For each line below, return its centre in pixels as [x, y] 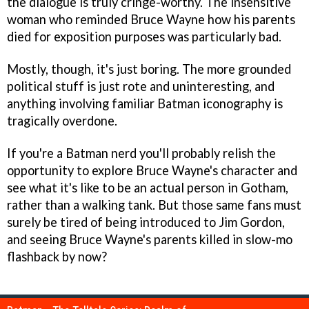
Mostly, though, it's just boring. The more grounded [149, 69]
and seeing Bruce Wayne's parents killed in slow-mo [150, 239]
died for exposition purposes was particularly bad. [144, 36]
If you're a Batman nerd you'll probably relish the [141, 153]
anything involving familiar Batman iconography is [145, 103]
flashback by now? [57, 256]
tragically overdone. [62, 120]
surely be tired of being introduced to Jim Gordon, [146, 222]
